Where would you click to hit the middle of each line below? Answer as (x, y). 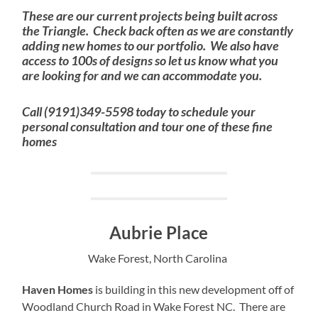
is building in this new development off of (194, 289)
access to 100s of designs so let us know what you (150, 60)
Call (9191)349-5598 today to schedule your (139, 111)
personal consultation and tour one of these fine (148, 126)
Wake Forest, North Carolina (158, 258)
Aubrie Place (159, 232)
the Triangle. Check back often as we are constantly (158, 31)
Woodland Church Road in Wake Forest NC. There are (154, 306)
